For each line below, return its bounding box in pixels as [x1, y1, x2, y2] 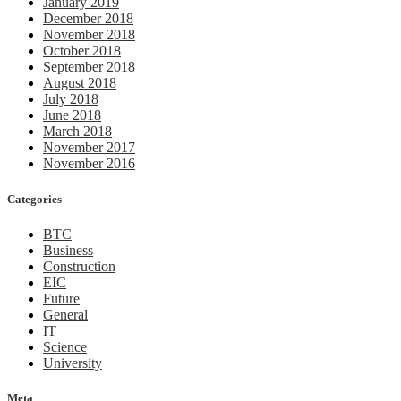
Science [43, 338, 87, 354]
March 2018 [43, 124, 112, 140]
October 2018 [43, 43, 121, 59]
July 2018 [43, 91, 98, 107]
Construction [43, 258, 115, 274]
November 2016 [43, 156, 135, 172]
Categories [7, 192, 62, 206]
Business [43, 242, 93, 258]
